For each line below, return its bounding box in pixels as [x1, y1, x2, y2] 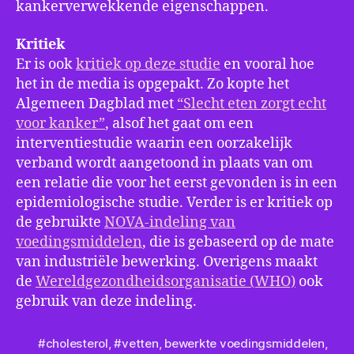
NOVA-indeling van [104, 213, 235, 232]
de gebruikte [16, 213, 104, 232]
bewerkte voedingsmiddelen [164, 335, 325, 351]
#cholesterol [38, 335, 108, 351]
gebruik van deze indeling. [16, 292, 197, 311]
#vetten [114, 335, 159, 351]
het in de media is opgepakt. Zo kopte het [16, 74, 289, 93]
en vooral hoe [220, 55, 314, 73]
